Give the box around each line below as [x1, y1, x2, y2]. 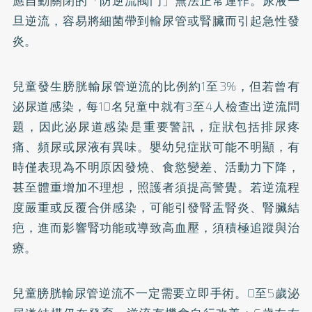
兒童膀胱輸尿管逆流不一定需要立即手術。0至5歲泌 [12, 283, 300, 302]
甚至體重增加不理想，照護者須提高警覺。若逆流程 [12, 178, 300, 196]
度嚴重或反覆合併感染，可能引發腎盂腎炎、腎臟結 [12, 198, 300, 217]
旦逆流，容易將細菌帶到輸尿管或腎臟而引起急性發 [12, 11, 300, 30]
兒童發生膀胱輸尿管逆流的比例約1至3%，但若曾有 [12, 77, 300, 95]
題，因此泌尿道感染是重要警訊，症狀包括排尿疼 [12, 117, 300, 136]
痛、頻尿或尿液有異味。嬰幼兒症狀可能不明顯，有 [12, 137, 300, 156]
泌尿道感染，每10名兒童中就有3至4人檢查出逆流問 [12, 97, 300, 116]
